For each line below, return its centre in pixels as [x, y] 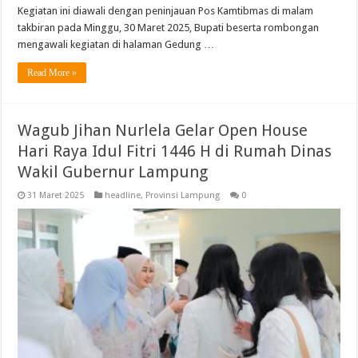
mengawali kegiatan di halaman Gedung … [116, 44]
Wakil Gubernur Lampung [113, 171]
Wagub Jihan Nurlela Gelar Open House [163, 130]
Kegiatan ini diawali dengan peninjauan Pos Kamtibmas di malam [166, 10]
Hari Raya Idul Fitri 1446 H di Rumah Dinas [175, 151]
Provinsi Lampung [183, 195]
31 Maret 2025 [56, 195]
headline [123, 195]
